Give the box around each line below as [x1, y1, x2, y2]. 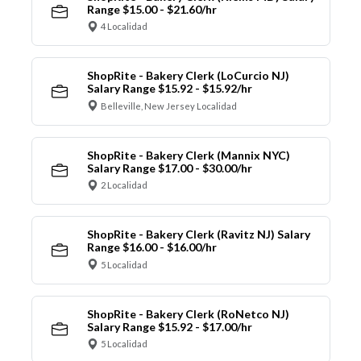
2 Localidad [101, 180, 147, 191]
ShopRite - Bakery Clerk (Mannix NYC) [86, 147, 290, 162]
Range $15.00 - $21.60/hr [86, 2, 217, 16]
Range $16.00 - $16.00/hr [86, 240, 217, 255]
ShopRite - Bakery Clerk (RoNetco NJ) [86, 306, 289, 321]
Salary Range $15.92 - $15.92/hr [86, 81, 252, 96]
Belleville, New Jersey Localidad [101, 100, 237, 111]
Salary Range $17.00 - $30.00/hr [86, 160, 252, 175]
